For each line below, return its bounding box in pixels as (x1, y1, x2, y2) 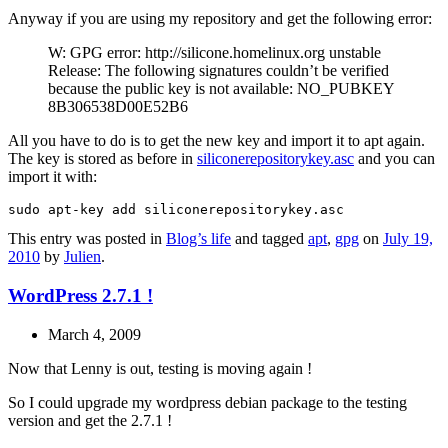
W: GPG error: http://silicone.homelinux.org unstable (48, 44, 381, 62)
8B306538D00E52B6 (48, 98, 188, 116)
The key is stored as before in (8, 150, 197, 168)
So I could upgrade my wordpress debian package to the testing (8, 393, 407, 411)
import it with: (8, 168, 97, 186)
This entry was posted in (8, 230, 166, 248)
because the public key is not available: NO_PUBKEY (48, 80, 394, 98)
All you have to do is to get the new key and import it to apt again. (8, 132, 425, 150)
